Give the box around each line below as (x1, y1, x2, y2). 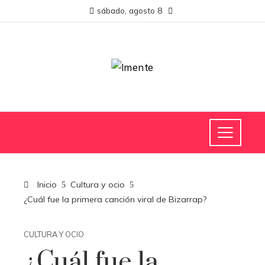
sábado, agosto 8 (97, 5, 162, 15)
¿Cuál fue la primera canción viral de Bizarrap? (24, 194, 207, 205)
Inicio (35, 179, 57, 190)
